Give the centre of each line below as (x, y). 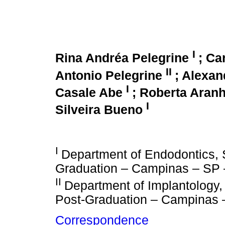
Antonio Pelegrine (110, 75)
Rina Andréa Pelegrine (124, 58)
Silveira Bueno (101, 110)
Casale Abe (91, 92)
